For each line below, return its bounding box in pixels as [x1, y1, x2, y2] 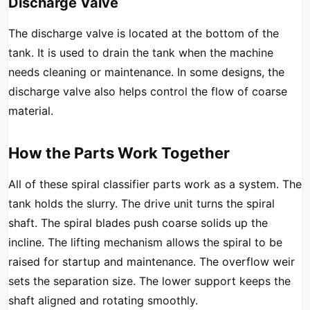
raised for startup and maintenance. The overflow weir [8, 255, 295, 269]
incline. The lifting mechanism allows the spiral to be [8, 235, 282, 250]
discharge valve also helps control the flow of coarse [8, 84, 287, 99]
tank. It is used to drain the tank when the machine [8, 46, 273, 60]
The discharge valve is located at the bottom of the [8, 26, 279, 41]
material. [8, 104, 53, 118]
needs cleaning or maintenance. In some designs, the [8, 65, 284, 80]
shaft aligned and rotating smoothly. [8, 293, 198, 308]
